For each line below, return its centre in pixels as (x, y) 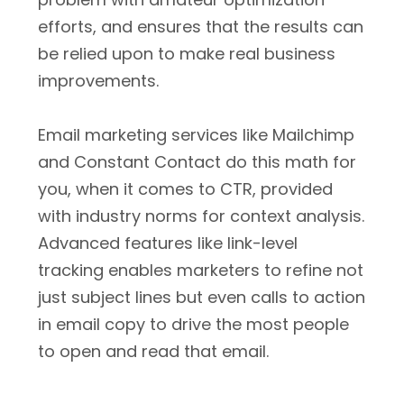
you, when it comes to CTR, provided (185, 189)
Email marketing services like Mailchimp (196, 135)
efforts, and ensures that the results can (201, 27)
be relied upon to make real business (187, 54)
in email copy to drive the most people (193, 324)
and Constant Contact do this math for (197, 162)
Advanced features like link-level (168, 243)
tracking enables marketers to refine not (201, 270)
